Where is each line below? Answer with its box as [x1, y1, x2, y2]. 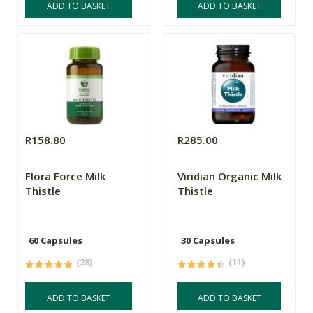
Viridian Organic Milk [177, 169, 282, 184]
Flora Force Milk [25, 169, 105, 184]
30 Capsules [181, 234, 235, 247]
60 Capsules [29, 234, 82, 247]
